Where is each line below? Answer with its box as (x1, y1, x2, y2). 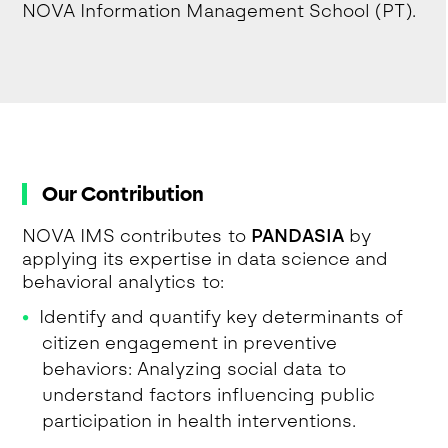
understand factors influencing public (42, 384, 376, 406)
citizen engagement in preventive (42, 332, 338, 354)
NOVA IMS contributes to (22, 225, 252, 247)
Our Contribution (42, 182, 205, 206)
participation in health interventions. (42, 410, 357, 432)
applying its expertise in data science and (22, 248, 389, 270)
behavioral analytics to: (22, 271, 225, 293)
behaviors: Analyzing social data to (42, 358, 347, 380)
